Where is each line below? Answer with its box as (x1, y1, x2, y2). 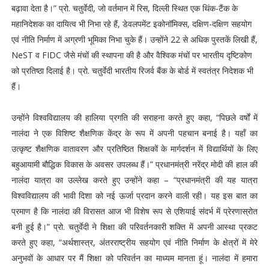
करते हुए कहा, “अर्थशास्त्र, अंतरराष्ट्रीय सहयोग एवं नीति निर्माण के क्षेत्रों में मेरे (11, 237, 258, 248)
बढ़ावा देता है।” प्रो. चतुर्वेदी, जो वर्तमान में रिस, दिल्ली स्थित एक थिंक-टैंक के (11, 2, 238, 14)
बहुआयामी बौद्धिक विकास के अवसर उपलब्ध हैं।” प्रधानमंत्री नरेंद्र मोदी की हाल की (11, 159, 258, 170)
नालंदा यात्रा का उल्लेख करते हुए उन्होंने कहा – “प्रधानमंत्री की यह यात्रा (11, 174, 258, 186)
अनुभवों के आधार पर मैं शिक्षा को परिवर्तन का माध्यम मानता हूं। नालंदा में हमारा (11, 252, 258, 264)
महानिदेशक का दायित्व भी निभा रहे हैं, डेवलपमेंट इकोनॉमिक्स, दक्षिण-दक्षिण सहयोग (11, 18, 252, 29)
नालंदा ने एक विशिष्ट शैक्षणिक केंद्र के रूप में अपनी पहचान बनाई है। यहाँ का (11, 127, 258, 139)
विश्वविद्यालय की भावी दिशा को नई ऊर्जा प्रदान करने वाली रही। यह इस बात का (11, 190, 258, 201)
